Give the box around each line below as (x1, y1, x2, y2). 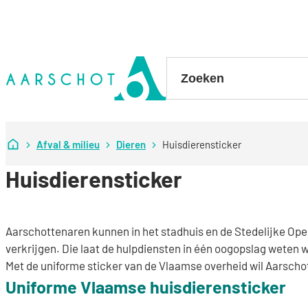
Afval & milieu (36, 137, 100, 151)
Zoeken (166, 58, 202, 72)
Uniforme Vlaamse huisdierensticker (5, 276, 286, 297)
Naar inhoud (5, 39, 65, 53)
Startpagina (19, 135, 74, 148)
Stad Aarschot (5, 57, 76, 71)
